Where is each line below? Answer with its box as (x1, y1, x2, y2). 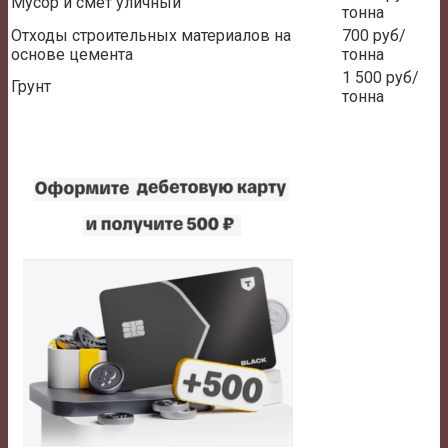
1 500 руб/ (342, 68, 419, 88)
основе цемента (11, 45, 133, 65)
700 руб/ (342, 26, 406, 46)
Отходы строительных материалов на (11, 26, 291, 46)
